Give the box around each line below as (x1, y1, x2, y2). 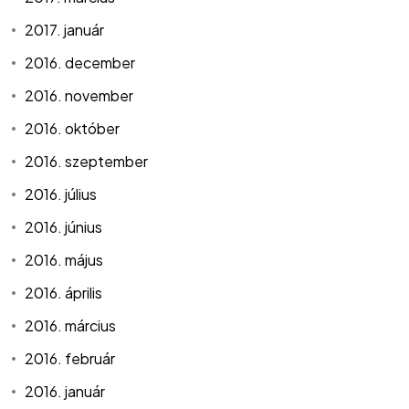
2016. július (25, 184, 98, 204)
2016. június (25, 217, 103, 237)
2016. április (25, 283, 103, 303)
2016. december (25, 53, 136, 73)
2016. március (25, 316, 117, 336)
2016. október (25, 119, 121, 139)
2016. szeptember (25, 152, 149, 172)
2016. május (25, 250, 104, 270)
